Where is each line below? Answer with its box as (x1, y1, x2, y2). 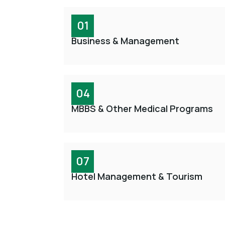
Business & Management (71, 34, 179, 47)
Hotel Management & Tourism (71, 170, 202, 182)
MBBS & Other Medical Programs (71, 102, 213, 115)
